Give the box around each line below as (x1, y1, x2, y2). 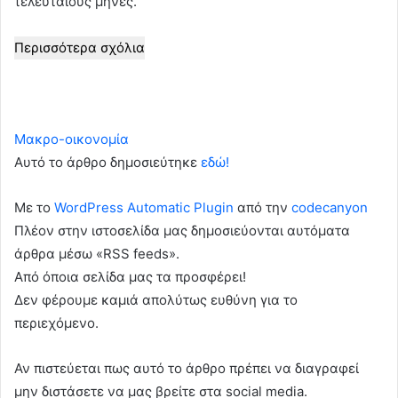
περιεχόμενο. (14, 314, 99, 331)
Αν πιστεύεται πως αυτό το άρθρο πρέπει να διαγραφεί (14, 359, 359, 377)
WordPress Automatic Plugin (54, 198, 234, 216)
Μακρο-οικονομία (14, 130, 129, 147)
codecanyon (291, 198, 368, 216)
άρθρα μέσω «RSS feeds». (14, 244, 179, 262)
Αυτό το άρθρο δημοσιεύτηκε (14, 153, 201, 171)
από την (234, 198, 291, 216)
